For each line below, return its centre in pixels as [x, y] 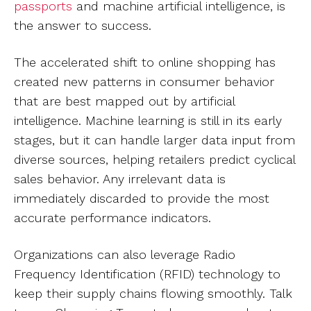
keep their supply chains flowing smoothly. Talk [153, 293]
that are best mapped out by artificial [124, 101]
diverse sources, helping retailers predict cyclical [154, 159]
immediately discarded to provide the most [142, 198]
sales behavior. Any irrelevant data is [120, 179]
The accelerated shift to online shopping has [145, 62]
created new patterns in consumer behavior [144, 82]
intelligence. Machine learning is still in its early [148, 120]
